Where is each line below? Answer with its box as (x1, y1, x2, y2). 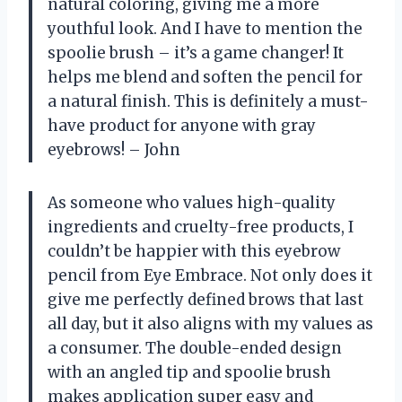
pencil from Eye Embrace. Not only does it (48, 265, 372, 285)
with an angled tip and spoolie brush (48, 362, 331, 382)
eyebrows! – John (48, 139, 180, 160)
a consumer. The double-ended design (48, 337, 342, 358)
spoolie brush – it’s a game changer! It (48, 42, 344, 63)
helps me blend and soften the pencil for (48, 66, 363, 87)
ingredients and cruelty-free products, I (48, 216, 354, 237)
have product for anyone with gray (48, 115, 316, 135)
